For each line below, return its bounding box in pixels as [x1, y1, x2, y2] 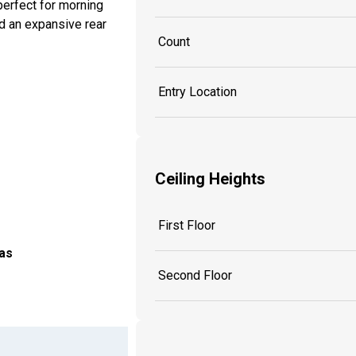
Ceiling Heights [155, 168, 265, 188]
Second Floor [158, 268, 232, 284]
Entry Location [158, 84, 237, 100]
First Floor [158, 218, 215, 234]
